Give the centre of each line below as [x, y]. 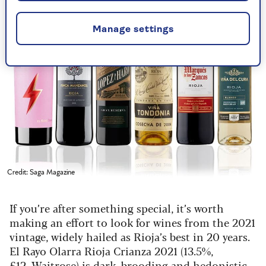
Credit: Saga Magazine [41, 172]
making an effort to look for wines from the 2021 [132, 222]
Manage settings [133, 29]
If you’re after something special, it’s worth [117, 208]
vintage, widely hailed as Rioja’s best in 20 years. [130, 237]
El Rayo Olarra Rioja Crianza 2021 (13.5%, [111, 251]
